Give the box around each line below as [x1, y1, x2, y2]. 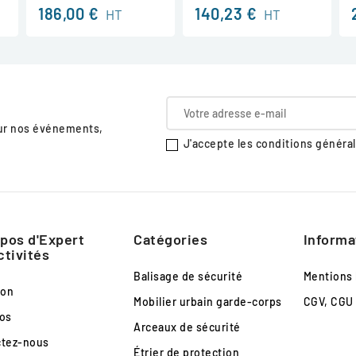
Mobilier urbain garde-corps [133, 294, 282, 308]
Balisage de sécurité [133, 269, 243, 283]
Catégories [133, 230, 208, 248]
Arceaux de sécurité [133, 319, 241, 334]
